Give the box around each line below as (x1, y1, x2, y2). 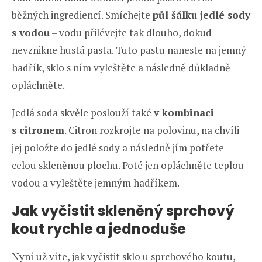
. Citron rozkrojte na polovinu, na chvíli (64, 123, 239, 137)
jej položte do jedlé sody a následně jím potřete (12, 141, 224, 155)
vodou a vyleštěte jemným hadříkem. (12, 176, 180, 190)
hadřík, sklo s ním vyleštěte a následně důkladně (12, 61, 230, 75)
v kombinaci (154, 106, 214, 120)
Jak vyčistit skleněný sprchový (12, 201, 235, 221)
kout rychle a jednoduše (12, 219, 186, 239)
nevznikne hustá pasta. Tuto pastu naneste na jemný (12, 43, 246, 57)
